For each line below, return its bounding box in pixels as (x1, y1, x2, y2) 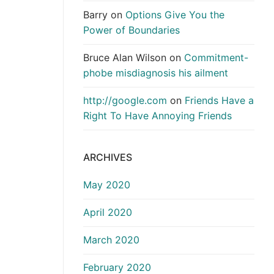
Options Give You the (125, 8, 224, 21)
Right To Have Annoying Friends (83, 109, 232, 122)
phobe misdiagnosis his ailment (83, 67, 228, 80)
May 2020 (83, 178, 130, 191)
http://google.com (83, 94, 167, 107)
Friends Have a (185, 94, 254, 107)
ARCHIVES (83, 150, 132, 163)
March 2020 (83, 234, 139, 246)
